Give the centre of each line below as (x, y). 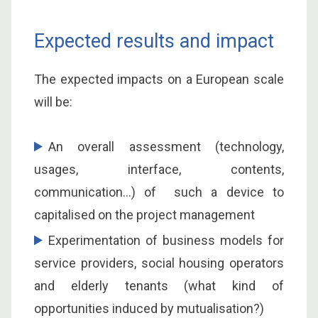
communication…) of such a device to (159, 192)
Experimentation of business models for (166, 240)
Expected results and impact (154, 41)
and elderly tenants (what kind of (159, 285)
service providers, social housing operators (159, 263)
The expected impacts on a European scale (159, 79)
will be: (53, 102)
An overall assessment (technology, (166, 146)
